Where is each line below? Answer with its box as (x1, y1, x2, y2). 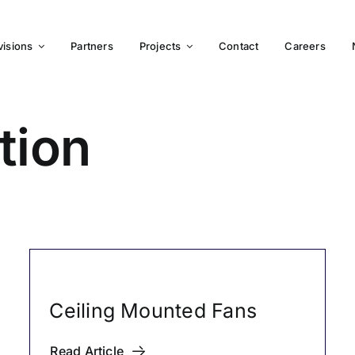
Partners (71, 40, 113, 53)
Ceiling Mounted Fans (49, 298, 258, 323)
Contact (219, 40, 259, 53)
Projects (139, 40, 181, 53)
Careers (284, 40, 326, 53)
